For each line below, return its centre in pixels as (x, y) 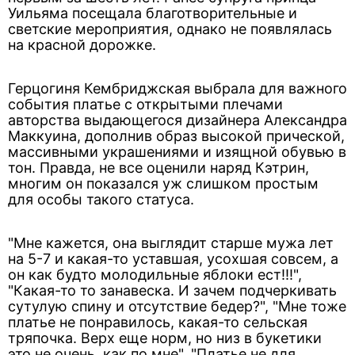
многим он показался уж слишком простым (163, 183)
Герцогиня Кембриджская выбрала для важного (177, 88)
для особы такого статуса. (101, 199)
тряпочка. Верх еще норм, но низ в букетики (165, 338)
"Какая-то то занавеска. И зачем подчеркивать (172, 290)
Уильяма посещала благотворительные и (153, 13)
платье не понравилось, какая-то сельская (158, 322)
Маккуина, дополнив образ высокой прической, (176, 136)
